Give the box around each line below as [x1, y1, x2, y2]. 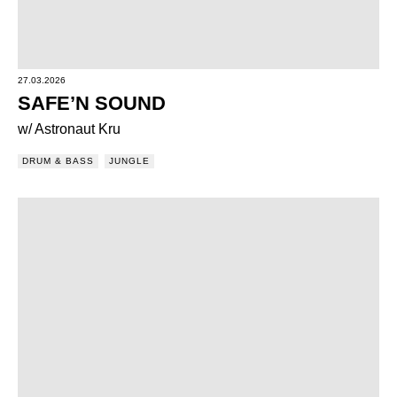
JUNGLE [109, 156, 150, 166]
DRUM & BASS [22, 156, 94, 166]
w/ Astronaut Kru [18, 121, 121, 136]
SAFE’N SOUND [18, 92, 166, 114]
